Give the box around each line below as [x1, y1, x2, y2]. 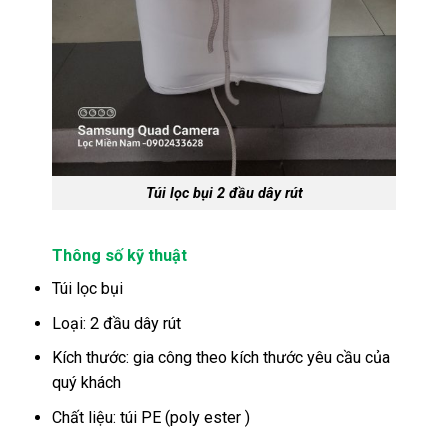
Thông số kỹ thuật [52, 245, 188, 265]
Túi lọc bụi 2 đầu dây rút [145, 184, 303, 202]
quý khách [52, 373, 122, 393]
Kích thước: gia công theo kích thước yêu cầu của [52, 348, 391, 368]
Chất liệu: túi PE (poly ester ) [52, 407, 251, 427]
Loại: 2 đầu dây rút [52, 313, 182, 333]
